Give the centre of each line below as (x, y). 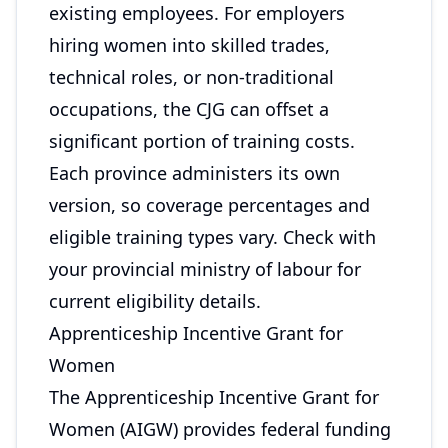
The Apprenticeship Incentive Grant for (214, 397)
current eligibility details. (155, 301)
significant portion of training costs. (202, 141)
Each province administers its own (194, 173)
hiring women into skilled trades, (189, 45)
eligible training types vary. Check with (212, 237)
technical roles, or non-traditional (191, 77)
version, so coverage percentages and (209, 205)
